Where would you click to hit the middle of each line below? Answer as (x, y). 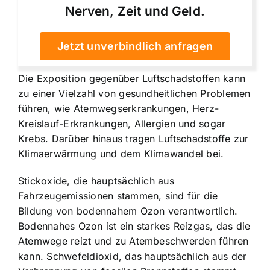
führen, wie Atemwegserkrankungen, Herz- (119, 109)
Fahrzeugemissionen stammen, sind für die (118, 196)
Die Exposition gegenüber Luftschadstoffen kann (132, 79)
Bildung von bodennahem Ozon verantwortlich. (128, 211)
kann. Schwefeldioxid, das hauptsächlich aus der (133, 256)
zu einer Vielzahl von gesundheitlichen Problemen (134, 94)
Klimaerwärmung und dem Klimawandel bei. (121, 154)
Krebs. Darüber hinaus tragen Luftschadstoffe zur (133, 139)
